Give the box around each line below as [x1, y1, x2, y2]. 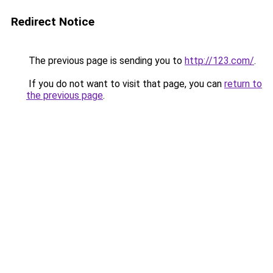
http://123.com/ [185, 55, 254, 66]
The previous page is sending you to [26, 55, 185, 66]
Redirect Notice [11, 15, 94, 29]
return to [224, 78, 262, 90]
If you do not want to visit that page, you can [26, 78, 224, 90]
